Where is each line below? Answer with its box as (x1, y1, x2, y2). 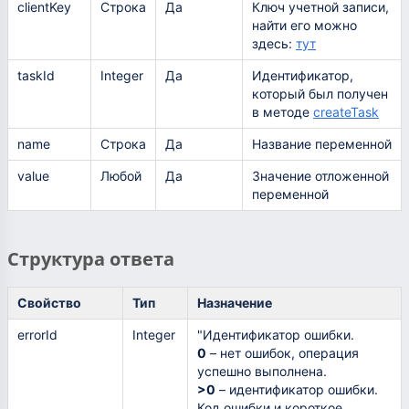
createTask (313, 104, 379, 121)
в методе (252, 104, 313, 121)
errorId (17, 326, 58, 342)
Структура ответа (7, 246, 174, 271)
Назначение (197, 294, 272, 310)
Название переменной (252, 136, 392, 152)
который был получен (252, 86, 388, 102)
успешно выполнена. (197, 362, 327, 379)
